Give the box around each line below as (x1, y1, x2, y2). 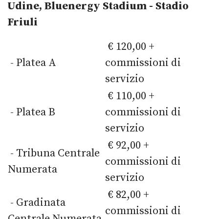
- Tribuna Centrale (8, 146, 100, 160)
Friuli (7, 15, 38, 29)
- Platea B (8, 105, 55, 119)
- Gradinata (8, 196, 66, 209)
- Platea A (8, 56, 56, 69)
